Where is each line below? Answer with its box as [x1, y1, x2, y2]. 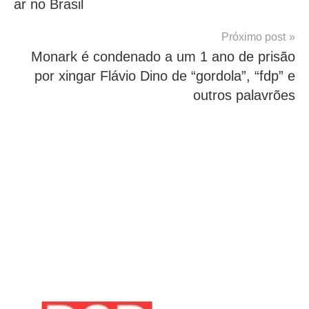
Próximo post [221, 31, 286, 43]
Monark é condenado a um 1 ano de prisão [31, 49, 295, 65]
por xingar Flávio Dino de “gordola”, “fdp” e [34, 68, 295, 84]
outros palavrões [193, 88, 295, 103]
